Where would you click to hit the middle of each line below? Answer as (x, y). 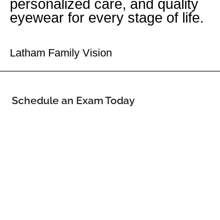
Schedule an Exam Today (73, 100)
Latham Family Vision (61, 53)
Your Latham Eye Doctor (70, 37)
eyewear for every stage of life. (107, 17)
